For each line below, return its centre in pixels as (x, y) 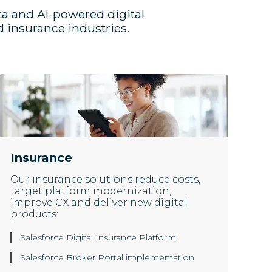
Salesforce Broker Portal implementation (107, 258)
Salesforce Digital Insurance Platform (98, 238)
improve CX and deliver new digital (99, 203)
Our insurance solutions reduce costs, (106, 180)
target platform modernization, (91, 191)
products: (35, 214)
